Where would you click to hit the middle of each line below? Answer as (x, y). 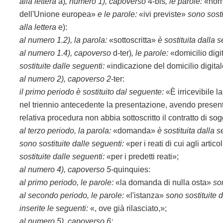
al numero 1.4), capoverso (65, 53)
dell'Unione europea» (59, 14)
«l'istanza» (145, 195)
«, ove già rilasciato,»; (128, 208)
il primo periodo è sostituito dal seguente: (92, 92)
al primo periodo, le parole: (67, 182)
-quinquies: (131, 169)
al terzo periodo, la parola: (65, 131)
